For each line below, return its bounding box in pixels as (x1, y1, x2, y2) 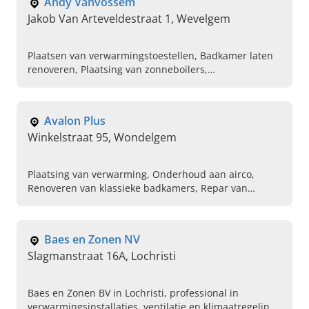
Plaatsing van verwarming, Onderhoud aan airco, (28, 168, 255, 181)
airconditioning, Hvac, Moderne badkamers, (28, 195, 230, 209)
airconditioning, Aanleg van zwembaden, (28, 90, 217, 104)
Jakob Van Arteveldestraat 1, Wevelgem (28, 11, 230, 27)
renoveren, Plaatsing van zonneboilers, (28, 63, 208, 77)
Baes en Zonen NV (44, 232, 140, 248)
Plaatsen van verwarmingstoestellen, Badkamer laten (28, 49, 273, 63)
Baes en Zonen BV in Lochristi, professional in (28, 286, 239, 300)
